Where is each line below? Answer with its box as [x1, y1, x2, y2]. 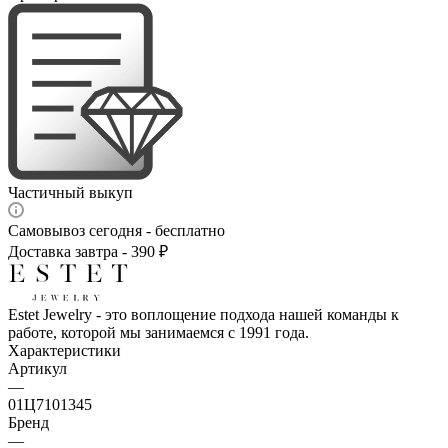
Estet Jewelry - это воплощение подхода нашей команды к [8, 305, 399, 323]
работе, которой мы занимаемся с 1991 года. [8, 323, 309, 341]
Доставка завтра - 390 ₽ [8, 242, 168, 260]
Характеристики [8, 341, 121, 359]
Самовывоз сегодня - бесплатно [8, 221, 225, 239]
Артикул [8, 359, 67, 377]
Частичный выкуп [8, 183, 133, 201]
